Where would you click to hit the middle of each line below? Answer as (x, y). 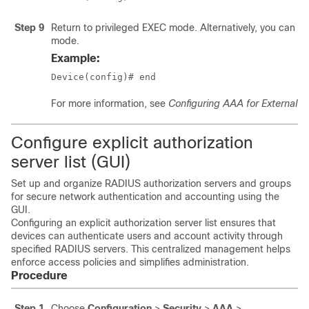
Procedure (39, 276)
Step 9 (29, 28)
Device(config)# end (103, 77)
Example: (76, 58)
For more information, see (110, 103)
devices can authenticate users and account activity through (147, 236)
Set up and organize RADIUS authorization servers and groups (151, 183)
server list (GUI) (71, 162)
